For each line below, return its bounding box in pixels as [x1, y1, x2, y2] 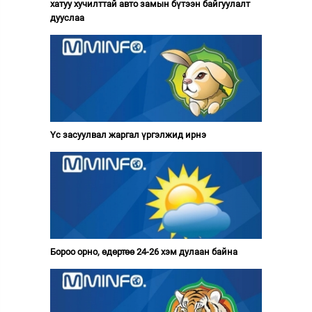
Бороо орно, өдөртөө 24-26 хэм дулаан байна [49, 246, 237, 257]
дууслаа [49, 12, 84, 23]
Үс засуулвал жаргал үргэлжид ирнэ [49, 129, 206, 140]
